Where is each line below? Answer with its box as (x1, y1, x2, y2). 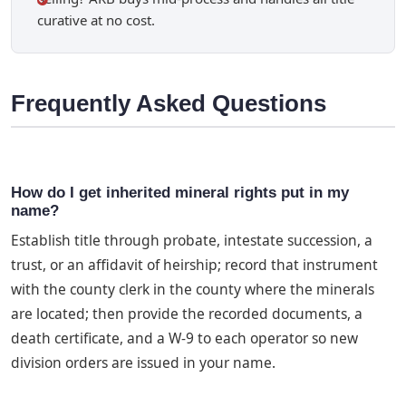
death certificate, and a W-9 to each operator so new (11, 328, 358, 349)
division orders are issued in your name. (11, 353, 275, 373)
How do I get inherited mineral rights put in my (11, 183, 349, 201)
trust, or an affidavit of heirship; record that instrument (11, 255, 378, 275)
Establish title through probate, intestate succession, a (11, 230, 372, 251)
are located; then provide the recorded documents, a (11, 304, 362, 324)
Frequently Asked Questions (11, 91, 326, 117)
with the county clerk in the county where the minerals (11, 279, 374, 300)
